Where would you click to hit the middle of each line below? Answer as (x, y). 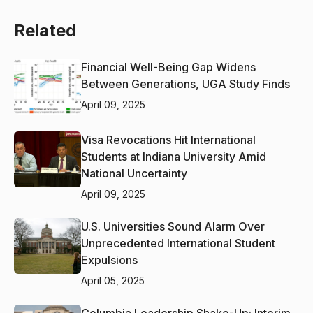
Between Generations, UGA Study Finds (185, 83)
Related (45, 30)
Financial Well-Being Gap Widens (168, 67)
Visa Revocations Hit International (168, 139)
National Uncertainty (134, 173)
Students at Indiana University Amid (174, 156)
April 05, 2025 (113, 280)
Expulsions (109, 260)
